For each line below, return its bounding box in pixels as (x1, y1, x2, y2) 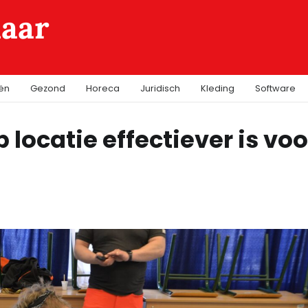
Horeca (86, 82, 120, 94)
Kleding (201, 82, 234, 94)
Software (255, 82, 296, 94)
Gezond (30, 82, 65, 94)
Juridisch (140, 82, 180, 94)
